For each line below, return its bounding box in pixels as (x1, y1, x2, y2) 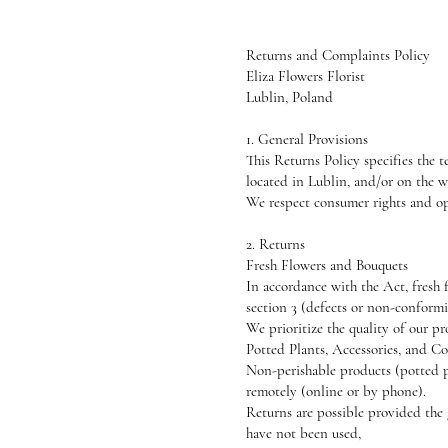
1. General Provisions (246, 130, 368, 148)
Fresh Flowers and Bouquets (246, 256, 408, 274)
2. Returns (246, 235, 305, 253)
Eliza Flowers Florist (246, 67, 365, 85)
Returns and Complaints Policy (246, 46, 430, 64)
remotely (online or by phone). (246, 382, 426, 400)
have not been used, (246, 424, 361, 442)
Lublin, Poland (246, 88, 333, 106)
